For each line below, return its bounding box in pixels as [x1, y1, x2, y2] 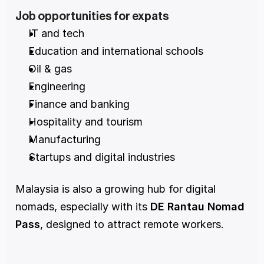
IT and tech [28, 27, 84, 40]
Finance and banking [28, 98, 130, 111]
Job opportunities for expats [15, 11, 169, 23]
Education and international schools [28, 45, 203, 58]
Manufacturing [28, 133, 101, 146]
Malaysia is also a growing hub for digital [15, 183, 216, 196]
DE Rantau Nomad [150, 200, 245, 213]
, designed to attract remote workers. [40, 218, 224, 231]
